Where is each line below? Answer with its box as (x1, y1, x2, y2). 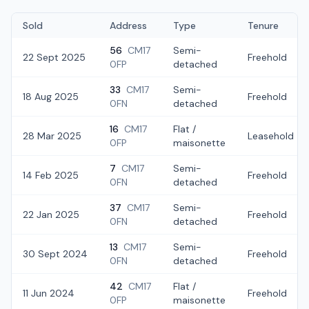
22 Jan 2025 (23, 208, 79, 221)
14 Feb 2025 (23, 169, 79, 181)
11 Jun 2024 (23, 287, 74, 299)
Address (110, 19, 147, 32)
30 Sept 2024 (23, 248, 88, 260)
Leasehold (248, 130, 294, 142)
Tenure (248, 19, 279, 32)
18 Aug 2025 (23, 90, 79, 103)
